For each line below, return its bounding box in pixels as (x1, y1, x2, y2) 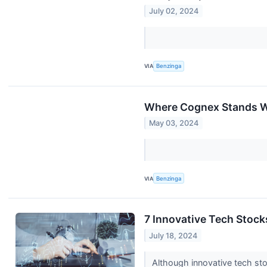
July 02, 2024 (149, 6, 199, 15)
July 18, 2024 (149, 231, 198, 240)
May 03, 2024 (149, 119, 199, 128)
